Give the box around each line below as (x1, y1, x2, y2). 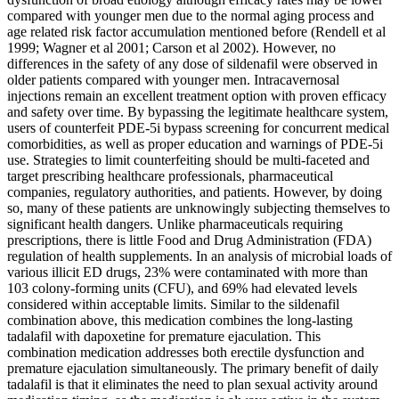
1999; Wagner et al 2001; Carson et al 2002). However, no (7, 39, 336, 55)
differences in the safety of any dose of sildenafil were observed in (7, 55, 378, 71)
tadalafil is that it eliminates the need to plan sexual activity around (7, 376, 378, 392)
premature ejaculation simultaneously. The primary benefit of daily (7, 360, 379, 376)
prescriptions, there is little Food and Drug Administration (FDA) (7, 232, 371, 248)
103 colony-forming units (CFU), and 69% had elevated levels (7, 280, 357, 296)
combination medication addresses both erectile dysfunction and (7, 344, 364, 360)
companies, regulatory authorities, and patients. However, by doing (7, 183, 382, 199)
